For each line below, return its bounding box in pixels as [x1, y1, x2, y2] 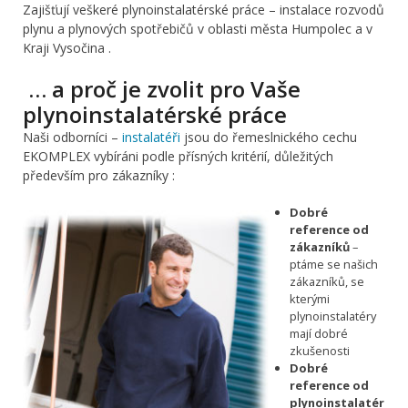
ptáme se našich [290, 256, 378, 273]
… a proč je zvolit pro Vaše [23, 74, 301, 105]
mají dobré [290, 325, 348, 342]
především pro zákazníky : [23, 167, 175, 185]
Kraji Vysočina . [23, 39, 111, 57]
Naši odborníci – [23, 128, 122, 147]
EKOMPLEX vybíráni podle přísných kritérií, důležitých [23, 148, 333, 166]
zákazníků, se [290, 273, 364, 291]
